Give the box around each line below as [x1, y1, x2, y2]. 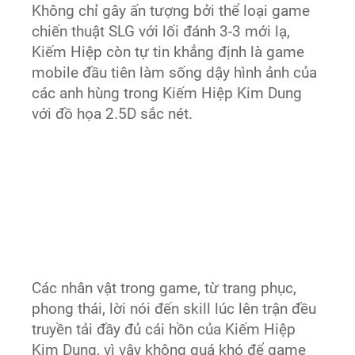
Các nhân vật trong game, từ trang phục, [32, 279, 297, 297]
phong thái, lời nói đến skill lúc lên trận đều [32, 300, 317, 318]
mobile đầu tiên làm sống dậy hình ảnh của [32, 63, 318, 82]
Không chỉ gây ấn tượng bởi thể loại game [32, 2, 311, 20]
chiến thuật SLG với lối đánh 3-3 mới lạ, [32, 22, 291, 40]
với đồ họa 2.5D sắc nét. [32, 105, 193, 123]
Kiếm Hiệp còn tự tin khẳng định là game [32, 43, 305, 61]
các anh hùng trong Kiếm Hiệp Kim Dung [32, 84, 303, 102]
